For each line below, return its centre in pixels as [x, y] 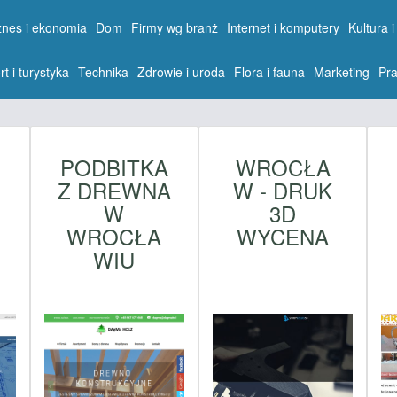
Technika [104, 72]
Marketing [342, 72]
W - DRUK [283, 190]
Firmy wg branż [175, 27]
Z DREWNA [114, 190]
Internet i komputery [284, 27]
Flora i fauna [270, 72]
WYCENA [283, 236]
